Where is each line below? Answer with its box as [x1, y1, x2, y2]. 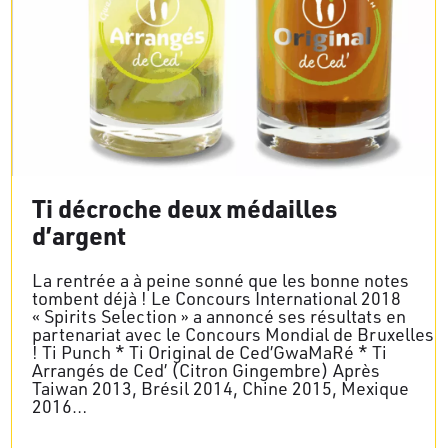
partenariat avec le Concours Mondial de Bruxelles [32, 322, 434, 345]
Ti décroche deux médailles [32, 191, 337, 224]
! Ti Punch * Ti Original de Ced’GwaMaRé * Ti [32, 340, 387, 363]
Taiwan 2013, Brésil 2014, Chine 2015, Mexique [32, 376, 409, 399]
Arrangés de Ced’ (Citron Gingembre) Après [32, 358, 380, 381]
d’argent [32, 218, 126, 251]
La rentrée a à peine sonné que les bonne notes [32, 268, 409, 291]
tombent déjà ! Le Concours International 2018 [32, 286, 401, 309]
